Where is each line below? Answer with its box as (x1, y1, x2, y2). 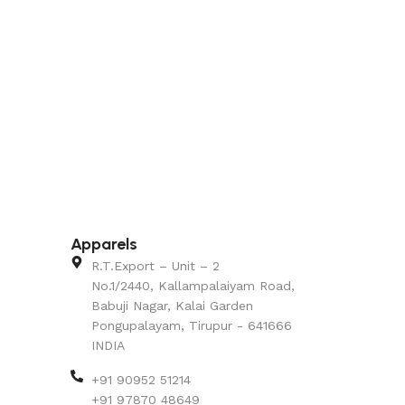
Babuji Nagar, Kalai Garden (90, 297, 253, 313)
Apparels (71, 233, 138, 254)
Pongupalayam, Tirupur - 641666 (90, 317, 292, 333)
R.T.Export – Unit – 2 (90, 258, 220, 273)
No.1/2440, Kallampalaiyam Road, (90, 278, 295, 293)
